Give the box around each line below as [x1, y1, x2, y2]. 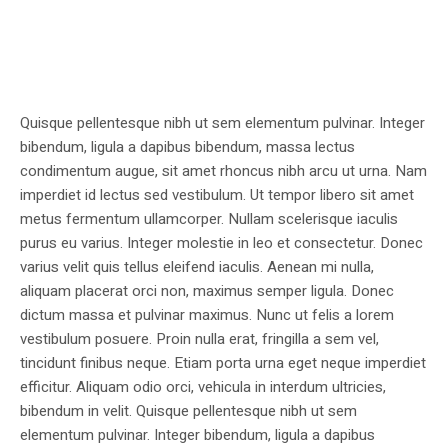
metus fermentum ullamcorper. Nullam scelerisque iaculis [20, 208, 398, 231]
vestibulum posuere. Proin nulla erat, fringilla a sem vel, [20, 328, 379, 351]
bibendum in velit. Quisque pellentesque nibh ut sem [20, 400, 357, 423]
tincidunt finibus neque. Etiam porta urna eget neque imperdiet [20, 352, 426, 375]
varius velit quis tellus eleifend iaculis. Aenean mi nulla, [20, 256, 374, 279]
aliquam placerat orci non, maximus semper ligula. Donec [20, 280, 394, 303]
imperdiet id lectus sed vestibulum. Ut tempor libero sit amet [20, 184, 414, 207]
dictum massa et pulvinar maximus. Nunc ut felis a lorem [20, 304, 394, 327]
